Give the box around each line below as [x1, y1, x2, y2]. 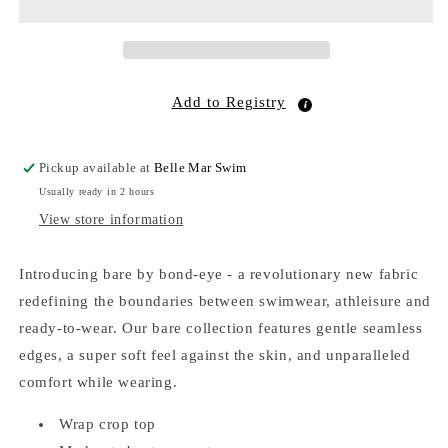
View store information [39, 211, 184, 227]
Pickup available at [39, 159, 155, 175]
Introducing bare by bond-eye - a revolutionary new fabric [19, 265, 419, 282]
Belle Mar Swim [154, 159, 247, 175]
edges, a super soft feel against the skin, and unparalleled [19, 346, 411, 363]
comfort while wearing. [19, 373, 178, 390]
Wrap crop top [59, 415, 156, 432]
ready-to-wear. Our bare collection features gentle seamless [19, 319, 423, 336]
